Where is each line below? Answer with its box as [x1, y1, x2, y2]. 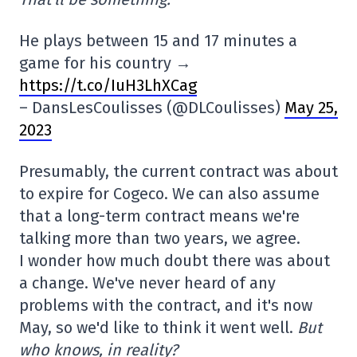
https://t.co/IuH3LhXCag [19, 76, 197, 96]
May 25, [284, 98, 338, 118]
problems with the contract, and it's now [19, 296, 312, 316]
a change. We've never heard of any [19, 273, 276, 293]
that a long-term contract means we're [19, 206, 300, 226]
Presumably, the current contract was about [19, 162, 338, 182]
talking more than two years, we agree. [19, 229, 300, 249]
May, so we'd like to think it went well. [19, 318, 297, 338]
